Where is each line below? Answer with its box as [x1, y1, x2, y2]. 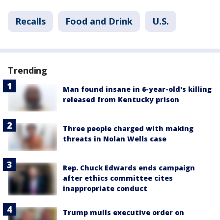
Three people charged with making [63, 124, 193, 134]
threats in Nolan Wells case [63, 134, 166, 144]
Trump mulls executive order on [63, 208, 184, 218]
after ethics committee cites [63, 173, 173, 183]
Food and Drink [65, 15, 133, 27]
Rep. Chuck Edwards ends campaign [63, 163, 195, 173]
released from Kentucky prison [63, 95, 179, 105]
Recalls [15, 15, 46, 27]
